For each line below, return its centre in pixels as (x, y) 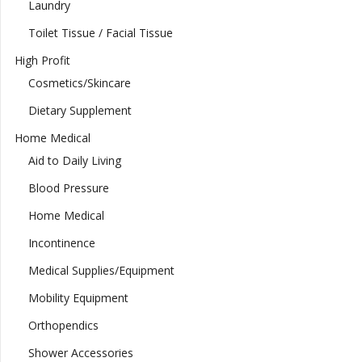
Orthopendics (63, 326)
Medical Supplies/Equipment (101, 271)
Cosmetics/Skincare (79, 83)
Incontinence (61, 243)
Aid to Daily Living (74, 161)
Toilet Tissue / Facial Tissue (100, 33)
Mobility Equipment (78, 298)
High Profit (42, 61)
